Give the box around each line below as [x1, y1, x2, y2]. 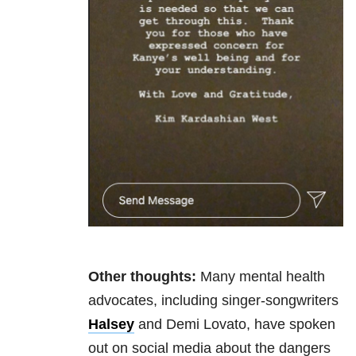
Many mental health [196, 269, 325, 285]
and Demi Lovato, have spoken [134, 316, 335, 333]
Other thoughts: [88, 269, 196, 285]
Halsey [88, 316, 134, 333]
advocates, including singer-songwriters [88, 292, 339, 309]
